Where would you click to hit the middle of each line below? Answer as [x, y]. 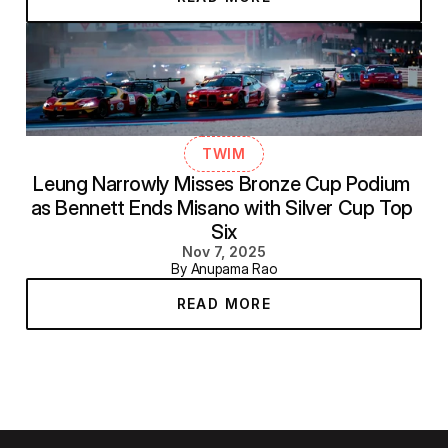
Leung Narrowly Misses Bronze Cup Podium [221, 183]
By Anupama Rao [224, 268]
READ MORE [224, 303]
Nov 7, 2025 [224, 251]
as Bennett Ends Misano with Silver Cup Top [221, 207]
